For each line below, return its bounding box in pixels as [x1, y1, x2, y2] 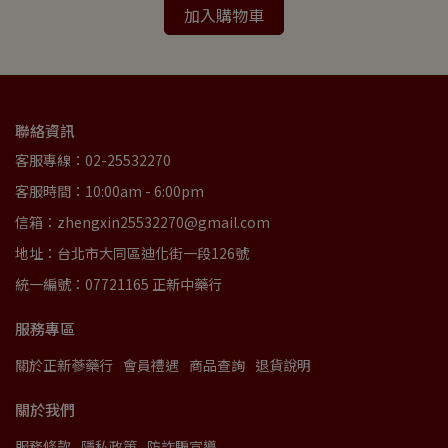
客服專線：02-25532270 [15, 150, 171, 171]
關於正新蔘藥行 [15, 355, 113, 376]
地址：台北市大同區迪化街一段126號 [15, 243, 249, 264]
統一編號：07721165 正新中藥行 [15, 274, 222, 295]
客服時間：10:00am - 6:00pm [15, 181, 204, 202]
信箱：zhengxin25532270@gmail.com [15, 212, 270, 233]
